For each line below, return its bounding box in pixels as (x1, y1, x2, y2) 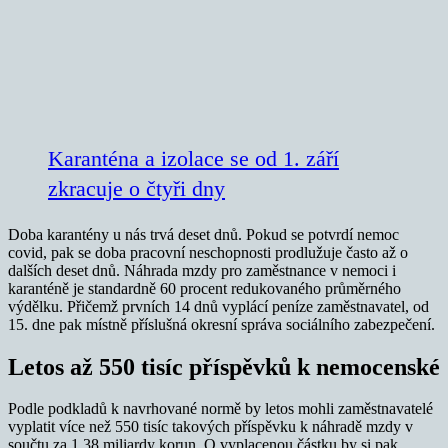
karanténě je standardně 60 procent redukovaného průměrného (8, 279, 401, 297)
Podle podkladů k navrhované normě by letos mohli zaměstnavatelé (8, 400, 433, 418)
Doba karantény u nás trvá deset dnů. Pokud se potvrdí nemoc (8, 225, 399, 243)
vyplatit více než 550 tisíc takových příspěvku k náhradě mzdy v (8, 418, 413, 436)
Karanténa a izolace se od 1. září (48, 145, 339, 171)
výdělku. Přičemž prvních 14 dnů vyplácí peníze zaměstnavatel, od (8, 297, 429, 315)
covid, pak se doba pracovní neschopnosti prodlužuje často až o (8, 243, 408, 261)
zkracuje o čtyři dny (48, 175, 225, 201)
